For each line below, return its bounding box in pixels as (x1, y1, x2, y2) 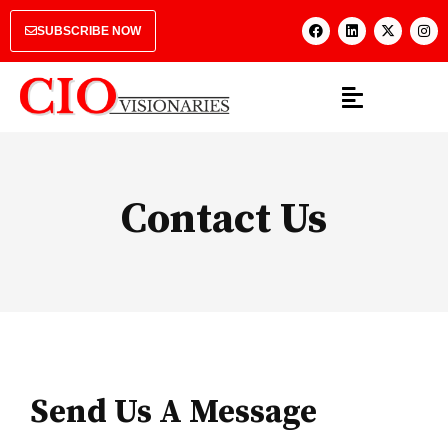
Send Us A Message (30, 392, 317, 434)
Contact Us (121, 193, 327, 247)
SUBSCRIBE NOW (37, 24, 141, 38)
